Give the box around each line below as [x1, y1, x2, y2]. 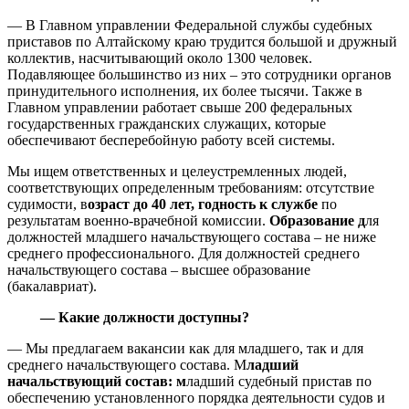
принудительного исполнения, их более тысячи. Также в [7, 82, 362, 99]
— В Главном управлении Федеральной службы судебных [7, 16, 372, 33]
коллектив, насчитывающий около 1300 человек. [7, 49, 312, 66]
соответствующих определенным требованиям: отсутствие [7, 179, 374, 195]
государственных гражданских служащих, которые [7, 115, 326, 131]
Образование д [269, 212, 365, 228]
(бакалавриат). [7, 278, 97, 294]
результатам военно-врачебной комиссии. [7, 212, 269, 228]
